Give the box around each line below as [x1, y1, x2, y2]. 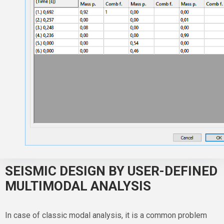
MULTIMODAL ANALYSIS [5, 178, 151, 193]
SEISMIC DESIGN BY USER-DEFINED [5, 163, 217, 178]
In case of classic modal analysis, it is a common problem [5, 210, 207, 220]
